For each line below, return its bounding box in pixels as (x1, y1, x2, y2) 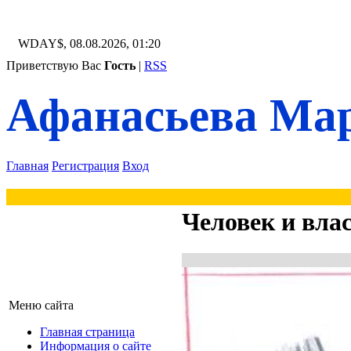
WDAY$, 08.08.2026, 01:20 (18, 37, 161, 50)
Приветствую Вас (6, 59, 101, 72)
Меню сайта (9, 298, 74, 312)
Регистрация (52, 158, 119, 172)
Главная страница (40, 324, 135, 338)
